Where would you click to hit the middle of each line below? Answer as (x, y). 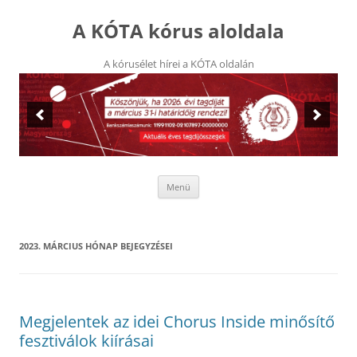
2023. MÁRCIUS (51, 246)
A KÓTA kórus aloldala (178, 31)
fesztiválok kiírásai (86, 341)
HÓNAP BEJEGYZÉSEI (128, 246)
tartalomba (48, 27)
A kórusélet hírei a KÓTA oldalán (178, 64)
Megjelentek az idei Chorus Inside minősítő (177, 322)
